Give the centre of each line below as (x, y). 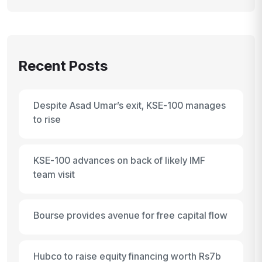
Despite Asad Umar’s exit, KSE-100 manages (130, 105)
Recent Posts (63, 66)
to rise (47, 119)
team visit (54, 174)
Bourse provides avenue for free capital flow (130, 215)
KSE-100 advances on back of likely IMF (119, 160)
